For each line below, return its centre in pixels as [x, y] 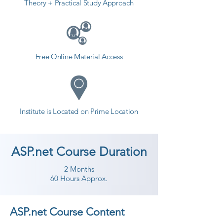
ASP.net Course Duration [79, 151]
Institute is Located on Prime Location [79, 111]
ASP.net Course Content [67, 212]
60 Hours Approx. [79, 178]
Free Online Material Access [79, 56]
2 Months [79, 169]
